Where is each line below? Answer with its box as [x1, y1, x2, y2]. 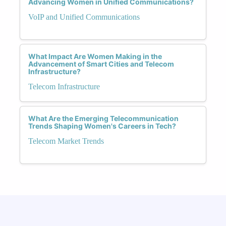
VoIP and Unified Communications [28, 12, 140, 21]
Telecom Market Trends [28, 136, 104, 145]
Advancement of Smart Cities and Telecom [28, 59, 174, 68]
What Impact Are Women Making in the [28, 51, 162, 61]
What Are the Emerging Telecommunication [28, 114, 179, 123]
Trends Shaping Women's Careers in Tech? [28, 121, 176, 130]
